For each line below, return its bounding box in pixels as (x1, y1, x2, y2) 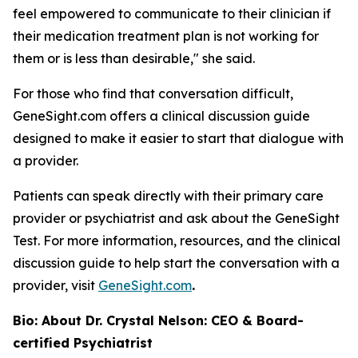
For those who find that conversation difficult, (13, 86, 293, 101)
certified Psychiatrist (13, 335, 153, 351)
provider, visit (13, 277, 98, 293)
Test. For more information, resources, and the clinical (13, 233, 340, 249)
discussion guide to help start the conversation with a (13, 255, 340, 271)
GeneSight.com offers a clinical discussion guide (13, 108, 310, 124)
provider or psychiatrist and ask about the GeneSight (13, 210, 340, 226)
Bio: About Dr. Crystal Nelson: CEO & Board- (13, 312, 304, 328)
